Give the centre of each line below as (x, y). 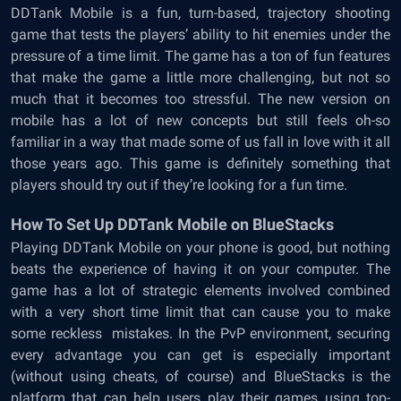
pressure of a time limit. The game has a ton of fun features (200, 56)
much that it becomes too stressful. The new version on (200, 99)
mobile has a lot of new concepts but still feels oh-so (200, 120)
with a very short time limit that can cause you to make (200, 312)
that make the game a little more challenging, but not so (200, 77)
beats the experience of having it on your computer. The (200, 269)
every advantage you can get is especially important (200, 355)
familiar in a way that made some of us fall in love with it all (200, 142)
